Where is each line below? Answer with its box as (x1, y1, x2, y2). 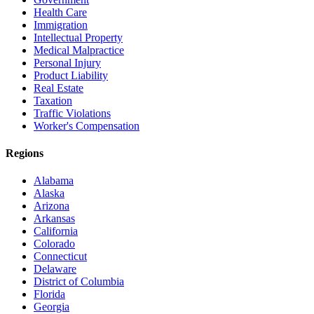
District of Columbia (34, 275, 124, 288)
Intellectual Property (34, 31, 123, 43)
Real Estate (34, 81, 83, 94)
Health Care (34, 6, 87, 18)
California (34, 225, 78, 238)
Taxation (34, 94, 72, 107)
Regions (6, 147, 43, 160)
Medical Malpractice (34, 43, 124, 56)
